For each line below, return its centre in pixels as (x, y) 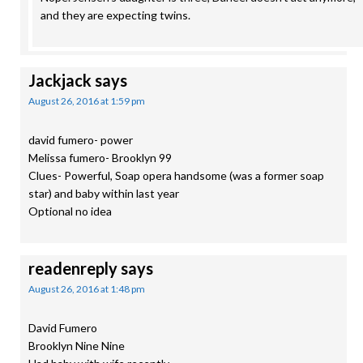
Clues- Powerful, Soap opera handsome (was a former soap (176, 175)
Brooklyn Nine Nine (77, 346)
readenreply (73, 268)
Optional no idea (70, 211)
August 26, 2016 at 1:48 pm (87, 289)
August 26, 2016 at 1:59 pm (87, 101)
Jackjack (60, 80)
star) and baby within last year (104, 193)
